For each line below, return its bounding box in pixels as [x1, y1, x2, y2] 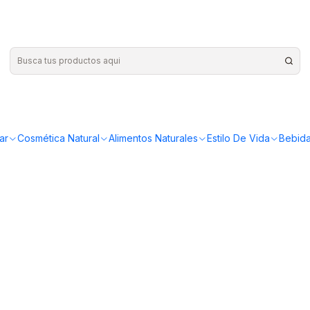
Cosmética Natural [17, 132, 100, 145]
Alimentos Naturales [109, 132, 198, 145]
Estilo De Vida [207, 132, 270, 145]
